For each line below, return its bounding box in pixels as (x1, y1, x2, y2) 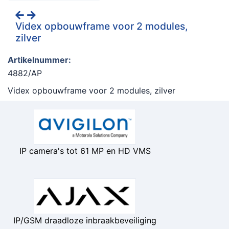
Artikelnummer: (8, 54, 71, 65)
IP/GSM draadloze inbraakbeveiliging (13, 215, 156, 225)
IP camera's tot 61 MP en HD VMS (19, 145, 151, 156)
